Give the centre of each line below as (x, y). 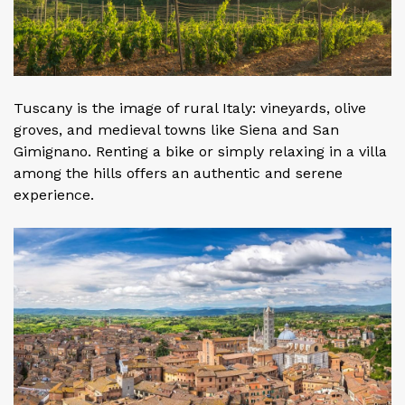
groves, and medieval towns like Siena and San (176, 130)
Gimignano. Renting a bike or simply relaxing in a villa (200, 152)
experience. (54, 195)
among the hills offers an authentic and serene (178, 174)
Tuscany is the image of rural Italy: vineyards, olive (190, 108)
